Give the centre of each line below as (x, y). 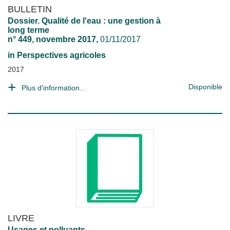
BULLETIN (30, 9)
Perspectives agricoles (61, 55)
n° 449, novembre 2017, (53, 39)
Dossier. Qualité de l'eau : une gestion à (84, 21)
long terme (28, 30)
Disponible (205, 87)
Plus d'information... (54, 88)
